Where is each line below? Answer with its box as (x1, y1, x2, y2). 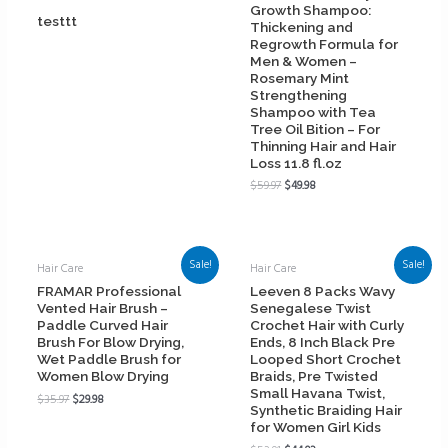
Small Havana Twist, (250, 384, 386, 401)
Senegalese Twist (250, 299, 372, 316)
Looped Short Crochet (250, 350, 402, 367)
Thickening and (250, 18, 354, 35)
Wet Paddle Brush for (37, 350, 182, 367)
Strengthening (250, 86, 348, 103)
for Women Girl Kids (250, 418, 382, 435)
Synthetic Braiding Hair (250, 401, 403, 418)
